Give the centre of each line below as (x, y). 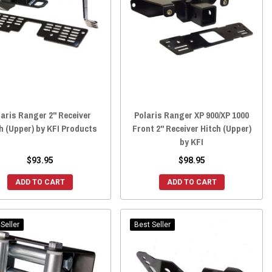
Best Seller (153, 225)
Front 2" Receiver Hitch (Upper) (192, 129)
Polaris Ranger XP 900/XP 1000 (192, 115)
